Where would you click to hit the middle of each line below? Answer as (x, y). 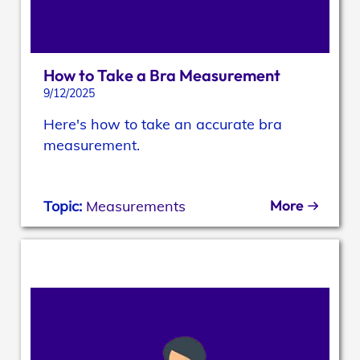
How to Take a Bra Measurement (162, 75)
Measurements (136, 206)
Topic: (65, 206)
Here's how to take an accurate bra (163, 124)
